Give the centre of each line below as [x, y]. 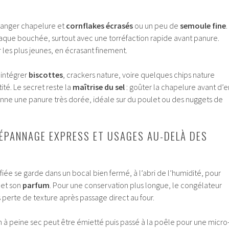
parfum [36, 185]
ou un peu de [156, 26]
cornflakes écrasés [99, 26]
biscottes [46, 75]
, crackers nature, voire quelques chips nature [139, 75]
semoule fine [203, 26]
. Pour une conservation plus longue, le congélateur [136, 185]
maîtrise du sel [99, 87]
